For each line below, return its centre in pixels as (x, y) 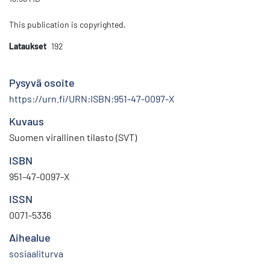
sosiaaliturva (36, 254)
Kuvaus (27, 121)
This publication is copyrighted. (67, 25)
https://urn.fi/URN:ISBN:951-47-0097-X (92, 99)
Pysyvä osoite (42, 83)
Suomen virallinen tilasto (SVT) (73, 137)
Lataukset (28, 46)
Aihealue (30, 238)
